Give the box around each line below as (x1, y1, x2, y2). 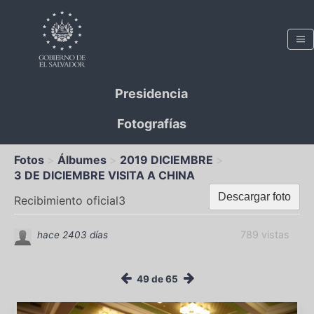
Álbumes (57, 153, 107, 167)
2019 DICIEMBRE (120, 153, 213, 167)
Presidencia (115, 86, 188, 101)
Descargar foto (218, 191, 291, 203)
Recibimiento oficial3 (14, 193, 125, 207)
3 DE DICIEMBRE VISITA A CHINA (14, 168, 195, 182)
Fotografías (116, 116, 186, 131)
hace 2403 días (37, 229, 108, 240)
